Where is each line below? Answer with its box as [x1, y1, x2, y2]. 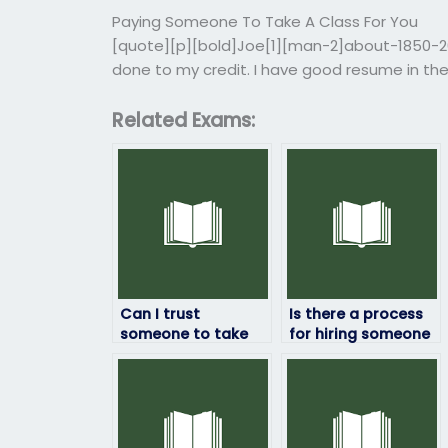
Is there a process [289, 303, 424, 324]
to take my [289, 343, 371, 364]
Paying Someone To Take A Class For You [112, 11, 419, 33]
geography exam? [289, 363, 424, 384]
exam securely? [120, 363, 235, 384]
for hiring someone [289, 323, 431, 344]
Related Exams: [112, 106, 256, 134]
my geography [120, 343, 229, 364]
